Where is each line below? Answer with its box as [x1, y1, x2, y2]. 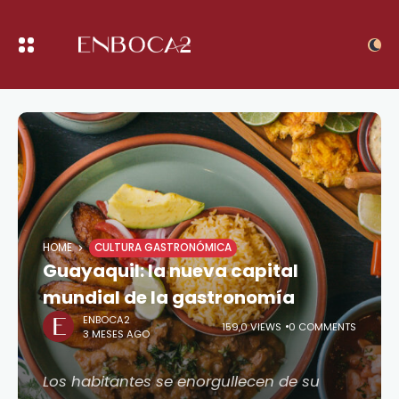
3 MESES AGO [83, 326, 150, 341]
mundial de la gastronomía [43, 285, 295, 310]
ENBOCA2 [83, 312, 130, 327]
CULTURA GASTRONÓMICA [94, 240, 232, 255]
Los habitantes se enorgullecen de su [43, 370, 320, 392]
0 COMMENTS [289, 319, 356, 334]
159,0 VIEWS [222, 319, 281, 334]
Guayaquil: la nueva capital [43, 258, 298, 283]
